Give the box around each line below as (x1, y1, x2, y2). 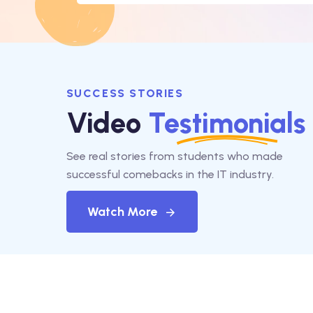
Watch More (87, 203, 157, 219)
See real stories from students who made (66, 149, 283, 163)
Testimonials (147, 105, 306, 140)
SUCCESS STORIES (66, 86, 184, 100)
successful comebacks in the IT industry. (66, 167, 274, 181)
